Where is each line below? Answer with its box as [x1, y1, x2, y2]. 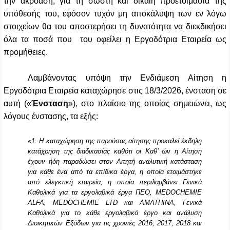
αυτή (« [4, 99, 31, 108]
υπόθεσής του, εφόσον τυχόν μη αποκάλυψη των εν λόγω [4, 9, 226, 18]
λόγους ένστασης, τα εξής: [4, 112, 98, 121]
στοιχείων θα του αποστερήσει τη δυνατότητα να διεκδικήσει [4, 22, 226, 31]
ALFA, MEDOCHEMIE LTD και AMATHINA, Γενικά [28, 199, 202, 207]
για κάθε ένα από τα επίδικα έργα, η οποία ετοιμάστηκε [28, 168, 202, 176]
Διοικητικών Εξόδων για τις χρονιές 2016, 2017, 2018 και [28, 219, 202, 227]
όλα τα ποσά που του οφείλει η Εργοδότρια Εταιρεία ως [4, 35, 226, 44]
